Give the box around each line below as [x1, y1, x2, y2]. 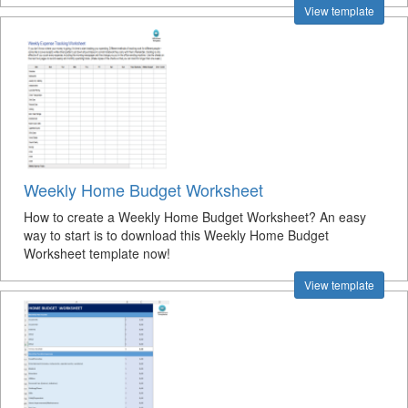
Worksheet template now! [24, 244, 170, 262]
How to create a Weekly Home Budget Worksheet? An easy [24, 208, 366, 226]
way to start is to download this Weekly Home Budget [24, 226, 329, 244]
